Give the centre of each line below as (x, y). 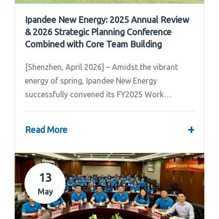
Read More (46, 129)
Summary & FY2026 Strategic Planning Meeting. (108, 108)
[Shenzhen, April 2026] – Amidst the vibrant (101, 67)
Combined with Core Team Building (93, 44)
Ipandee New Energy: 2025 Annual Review (107, 20)
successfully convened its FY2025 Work (94, 95)
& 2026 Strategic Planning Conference (98, 32)
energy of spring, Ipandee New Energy (91, 81)
